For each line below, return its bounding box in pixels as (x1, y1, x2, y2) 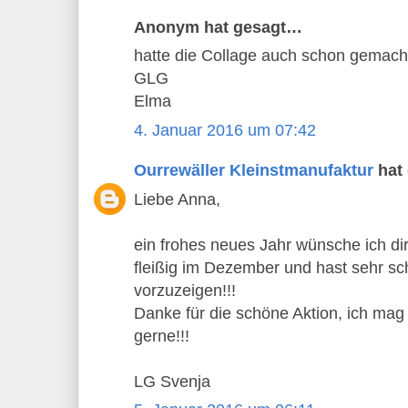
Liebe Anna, (134, 189, 220, 209)
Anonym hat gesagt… (134, 17, 302, 36)
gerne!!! (134, 326, 189, 345)
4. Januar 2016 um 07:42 (134, 120, 316, 139)
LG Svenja (134, 372, 210, 391)
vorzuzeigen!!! (134, 280, 236, 300)
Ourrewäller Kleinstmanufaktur (134, 161, 373, 180)
